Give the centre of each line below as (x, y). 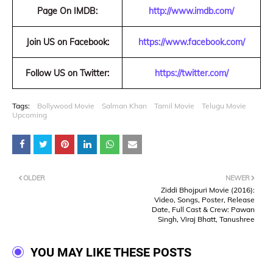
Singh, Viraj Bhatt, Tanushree (206, 219)
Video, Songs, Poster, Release (204, 200)
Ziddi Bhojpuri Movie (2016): (208, 190)
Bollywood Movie (66, 106)
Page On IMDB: (67, 11)
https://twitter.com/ (191, 73)
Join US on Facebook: (67, 42)
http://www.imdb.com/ (191, 11)
